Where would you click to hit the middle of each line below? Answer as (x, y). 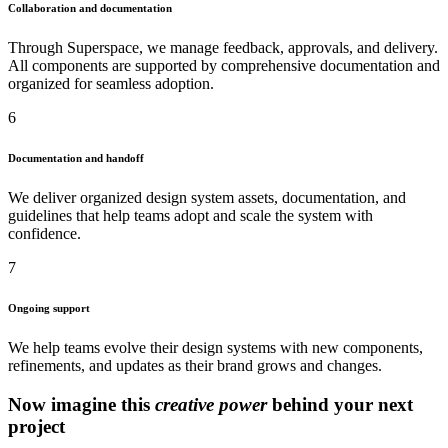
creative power (213, 404)
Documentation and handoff (76, 157)
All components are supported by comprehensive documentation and (224, 65)
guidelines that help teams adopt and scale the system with (190, 215)
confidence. (44, 233)
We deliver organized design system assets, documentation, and (207, 197)
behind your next (342, 404)
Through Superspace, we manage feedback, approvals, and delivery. (223, 47)
